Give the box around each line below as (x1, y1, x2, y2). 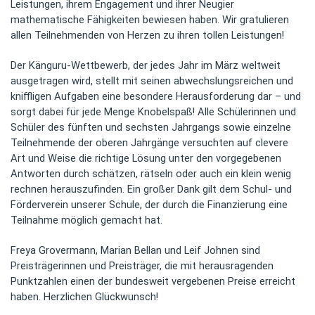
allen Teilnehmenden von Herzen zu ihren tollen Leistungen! (11, 29, 290, 41)
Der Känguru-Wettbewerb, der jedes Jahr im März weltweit (11, 59, 281, 72)
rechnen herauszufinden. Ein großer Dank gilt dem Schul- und (11, 183, 292, 195)
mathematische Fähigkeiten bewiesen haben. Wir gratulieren (11, 13, 289, 26)
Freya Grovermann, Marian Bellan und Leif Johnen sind (11, 244, 260, 257)
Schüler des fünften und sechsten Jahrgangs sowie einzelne (11, 121, 291, 134)
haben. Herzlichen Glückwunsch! (11, 290, 158, 303)
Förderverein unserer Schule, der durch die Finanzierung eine (11, 198, 288, 211)
